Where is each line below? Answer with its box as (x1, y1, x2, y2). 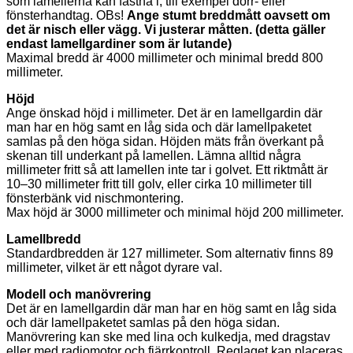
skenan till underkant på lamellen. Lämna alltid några (6, 149, 301, 163)
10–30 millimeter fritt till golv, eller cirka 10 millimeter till (6, 177, 312, 191)
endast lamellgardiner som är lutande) (6, 37, 232, 51)
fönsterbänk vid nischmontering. (6, 191, 184, 206)
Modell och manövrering (6, 288, 151, 302)
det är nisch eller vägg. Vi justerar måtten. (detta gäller (6, 23, 325, 37)
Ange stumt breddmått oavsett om (127, 9, 330, 23)
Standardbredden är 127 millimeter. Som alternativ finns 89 (6, 247, 333, 261)
